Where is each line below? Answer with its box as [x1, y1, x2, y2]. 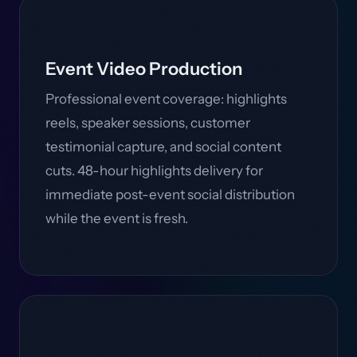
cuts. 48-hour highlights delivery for [45, 163, 263, 178]
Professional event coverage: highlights [45, 91, 287, 107]
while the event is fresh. [45, 210, 188, 226]
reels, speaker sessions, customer [45, 115, 250, 131]
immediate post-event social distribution [45, 186, 295, 202]
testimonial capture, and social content [45, 139, 281, 155]
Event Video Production [45, 58, 242, 80]
